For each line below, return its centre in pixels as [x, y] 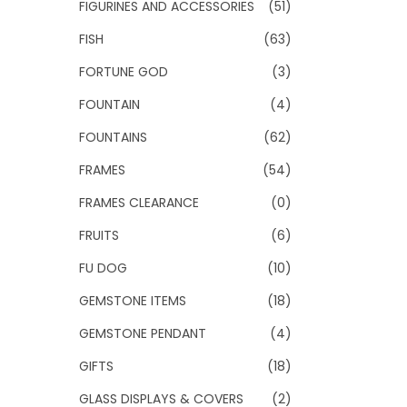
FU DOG [103, 268]
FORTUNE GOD [124, 72]
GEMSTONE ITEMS [133, 301]
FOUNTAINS [113, 137]
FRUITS [99, 235]
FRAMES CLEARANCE [139, 203]
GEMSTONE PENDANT [143, 333]
